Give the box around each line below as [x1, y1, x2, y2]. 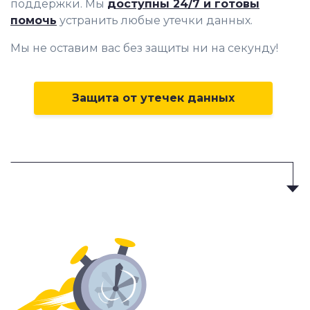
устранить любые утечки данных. [57, 13, 253, 27]
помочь [10, 13, 57, 27]
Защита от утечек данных [72, 91, 235, 104]
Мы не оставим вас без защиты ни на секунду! [10, 41, 278, 55]
